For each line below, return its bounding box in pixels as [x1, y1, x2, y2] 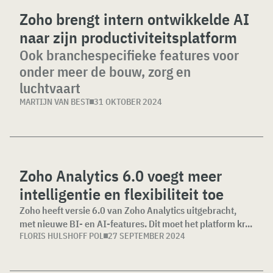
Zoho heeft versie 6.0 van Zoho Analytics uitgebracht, [19, 204, 236, 217]
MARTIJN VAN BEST [19, 96, 90, 108]
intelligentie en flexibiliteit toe [19, 183, 224, 205]
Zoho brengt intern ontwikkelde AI [19, 9, 249, 30]
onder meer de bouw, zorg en [19, 62, 191, 81]
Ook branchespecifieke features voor [19, 46, 239, 65]
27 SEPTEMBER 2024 [108, 230, 185, 242]
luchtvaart [19, 79, 80, 97]
